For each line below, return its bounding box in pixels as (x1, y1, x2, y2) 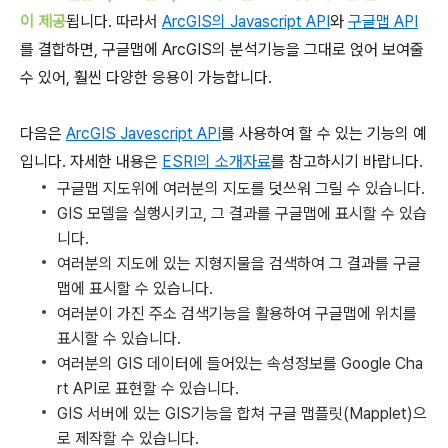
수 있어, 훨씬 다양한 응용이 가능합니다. (20, 68, 272, 88)
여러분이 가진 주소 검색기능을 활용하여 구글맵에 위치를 (57, 304, 417, 324)
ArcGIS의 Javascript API (162, 12, 330, 32)
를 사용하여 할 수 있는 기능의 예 (221, 124, 427, 144)
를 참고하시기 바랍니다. (271, 152, 423, 172)
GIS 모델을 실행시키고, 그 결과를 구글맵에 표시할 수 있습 (57, 204, 427, 224)
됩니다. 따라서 (66, 12, 162, 32)
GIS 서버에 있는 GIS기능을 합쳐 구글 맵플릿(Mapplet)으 (57, 404, 427, 424)
